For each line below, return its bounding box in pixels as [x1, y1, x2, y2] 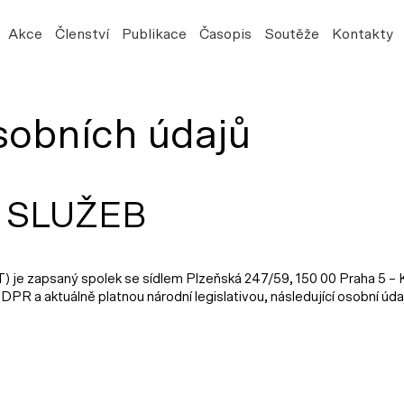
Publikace [121, 27, 187, 41]
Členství [54, 27, 109, 41]
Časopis [198, 27, 252, 41]
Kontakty [331, 27, 393, 41]
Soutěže [263, 27, 319, 41]
